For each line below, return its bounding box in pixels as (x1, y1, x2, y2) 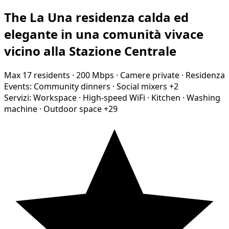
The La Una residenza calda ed (4, 8, 189, 26)
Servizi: (4, 91, 31, 103)
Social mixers (117, 80, 167, 92)
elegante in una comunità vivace (4, 25, 203, 42)
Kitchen (151, 91, 180, 103)
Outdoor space (43, 103, 102, 114)
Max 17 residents (4, 69, 70, 81)
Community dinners (34, 80, 110, 92)
